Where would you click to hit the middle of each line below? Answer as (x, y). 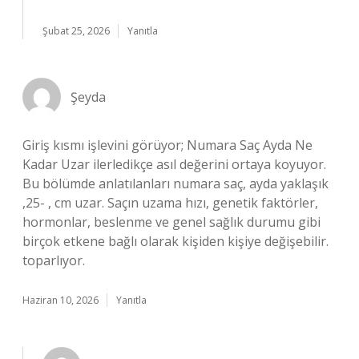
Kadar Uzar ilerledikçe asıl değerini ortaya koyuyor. (174, 164)
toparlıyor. (54, 260)
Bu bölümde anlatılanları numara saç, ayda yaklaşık (175, 184)
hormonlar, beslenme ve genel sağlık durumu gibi (171, 222)
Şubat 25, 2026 (76, 31)
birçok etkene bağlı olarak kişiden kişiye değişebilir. (175, 241)
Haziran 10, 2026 (61, 300)
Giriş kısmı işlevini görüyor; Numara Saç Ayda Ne (167, 145)
